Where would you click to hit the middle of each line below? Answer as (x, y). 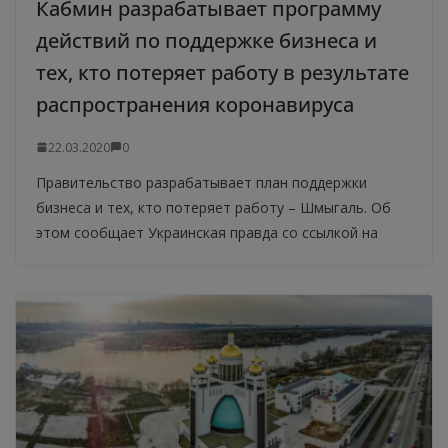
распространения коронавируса (195, 104)
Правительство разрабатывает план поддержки (201, 182)
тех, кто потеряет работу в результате (222, 72)
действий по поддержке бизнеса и (206, 40)
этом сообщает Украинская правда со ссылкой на (207, 232)
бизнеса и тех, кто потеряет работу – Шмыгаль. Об (213, 207)
